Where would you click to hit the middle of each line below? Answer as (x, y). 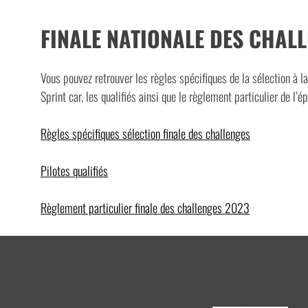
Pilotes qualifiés (74, 171)
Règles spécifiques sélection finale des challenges (145, 134)
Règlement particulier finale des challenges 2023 (145, 208)
